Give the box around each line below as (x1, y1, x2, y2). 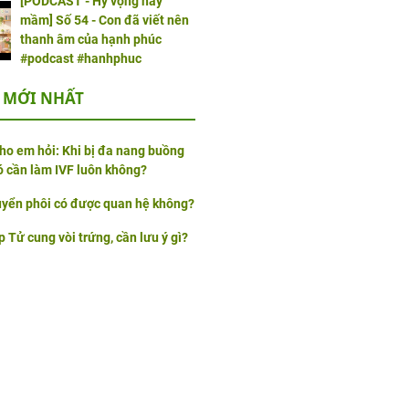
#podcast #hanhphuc (19, 51, 142, 67)
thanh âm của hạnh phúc (19, 32, 162, 47)
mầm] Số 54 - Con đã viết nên (19, 13, 189, 28)
